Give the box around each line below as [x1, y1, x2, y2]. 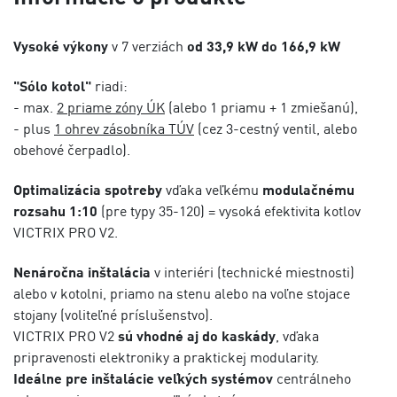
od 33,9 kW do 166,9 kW [183, 37, 340, 55]
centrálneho [273, 370, 351, 387]
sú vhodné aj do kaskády [118, 327, 276, 345]
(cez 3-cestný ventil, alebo [194, 120, 357, 137]
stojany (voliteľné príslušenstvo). [13, 306, 213, 323]
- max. [13, 98, 57, 116]
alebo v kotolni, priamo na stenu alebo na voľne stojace [13, 284, 350, 302]
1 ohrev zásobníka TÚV [54, 120, 194, 137]
